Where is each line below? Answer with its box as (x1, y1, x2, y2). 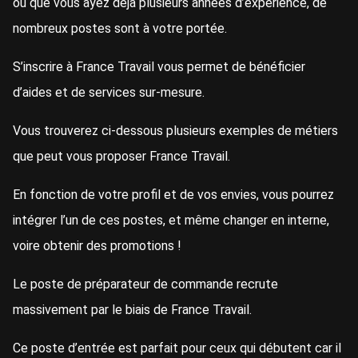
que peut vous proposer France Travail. (13, 149, 230, 165)
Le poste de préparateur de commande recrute (13, 276, 278, 292)
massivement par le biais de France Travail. (13, 302, 252, 318)
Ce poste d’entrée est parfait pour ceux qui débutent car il (13, 340, 341, 356)
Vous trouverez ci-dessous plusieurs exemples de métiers (13, 123, 338, 139)
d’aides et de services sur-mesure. (13, 85, 205, 101)
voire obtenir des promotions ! (13, 238, 181, 254)
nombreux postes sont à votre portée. (13, 21, 227, 37)
